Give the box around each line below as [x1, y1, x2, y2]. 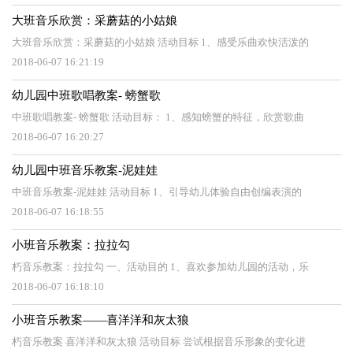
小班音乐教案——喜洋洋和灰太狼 [12, 314, 189, 326]
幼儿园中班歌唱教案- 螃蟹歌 [12, 89, 161, 102]
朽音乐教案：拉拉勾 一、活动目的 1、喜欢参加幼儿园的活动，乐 [12, 261, 309, 273]
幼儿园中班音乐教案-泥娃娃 [12, 164, 158, 176]
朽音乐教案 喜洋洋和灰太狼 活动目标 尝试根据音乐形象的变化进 [12, 336, 306, 347]
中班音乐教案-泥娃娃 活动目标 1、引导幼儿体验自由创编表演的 [12, 186, 302, 198]
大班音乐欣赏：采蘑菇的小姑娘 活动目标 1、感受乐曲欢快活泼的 [12, 36, 309, 48]
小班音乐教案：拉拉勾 [12, 239, 130, 251]
